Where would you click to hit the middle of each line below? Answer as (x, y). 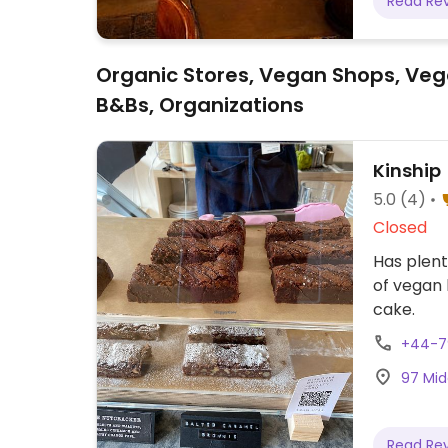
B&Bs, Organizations (200, 105)
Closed (400, 227)
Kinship (407, 170)
